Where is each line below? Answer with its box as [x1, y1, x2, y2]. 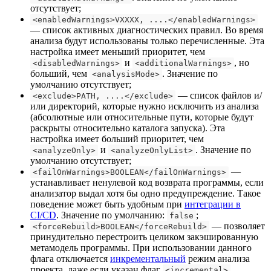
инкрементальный [110, 253, 186, 264]
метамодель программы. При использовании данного [30, 242, 252, 253]
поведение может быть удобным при [30, 198, 184, 209]
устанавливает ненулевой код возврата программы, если [30, 177, 264, 188]
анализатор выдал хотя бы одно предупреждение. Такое [30, 188, 261, 198]
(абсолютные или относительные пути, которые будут [30, 111, 253, 122]
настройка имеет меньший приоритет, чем [30, 46, 205, 57]
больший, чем [30, 68, 90, 79]
